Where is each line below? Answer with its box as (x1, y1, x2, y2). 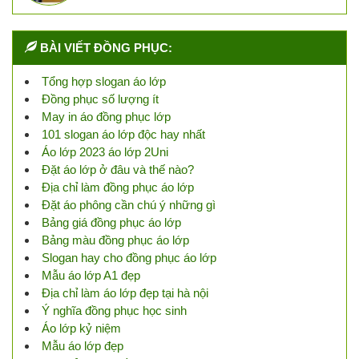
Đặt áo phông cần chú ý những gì (42, 198, 216, 212)
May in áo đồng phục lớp (42, 110, 171, 124)
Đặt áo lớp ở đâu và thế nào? (42, 163, 194, 177)
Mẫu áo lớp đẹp (42, 339, 123, 353)
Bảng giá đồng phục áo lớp (42, 216, 181, 230)
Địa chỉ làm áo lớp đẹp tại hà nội (42, 286, 208, 301)
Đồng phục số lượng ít (42, 92, 159, 107)
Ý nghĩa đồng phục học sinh (42, 304, 187, 318)
